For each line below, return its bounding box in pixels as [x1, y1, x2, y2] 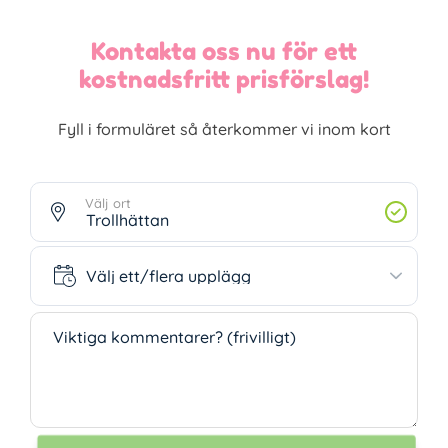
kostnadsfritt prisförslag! [79, 65, 369, 95]
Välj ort [85, 194, 131, 211]
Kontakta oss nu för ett [91, 37, 357, 67]
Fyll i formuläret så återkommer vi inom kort [57, 119, 391, 140]
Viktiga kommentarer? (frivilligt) [53, 326, 296, 347]
